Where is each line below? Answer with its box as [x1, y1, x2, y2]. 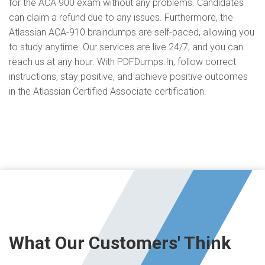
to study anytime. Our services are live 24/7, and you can [9, 41, 243, 53]
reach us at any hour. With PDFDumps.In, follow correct [9, 56, 236, 67]
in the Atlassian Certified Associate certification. [9, 86, 206, 97]
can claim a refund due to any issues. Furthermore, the [9, 12, 233, 23]
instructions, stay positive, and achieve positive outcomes [9, 71, 248, 82]
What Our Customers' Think [9, 232, 231, 253]
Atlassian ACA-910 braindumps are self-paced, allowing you [9, 27, 254, 38]
